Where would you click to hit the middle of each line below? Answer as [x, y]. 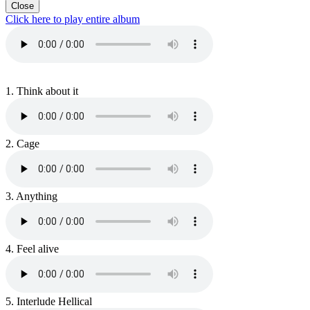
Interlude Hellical [53, 302]
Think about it [46, 91]
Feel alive [36, 249]
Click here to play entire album [73, 19]
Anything [36, 197]
